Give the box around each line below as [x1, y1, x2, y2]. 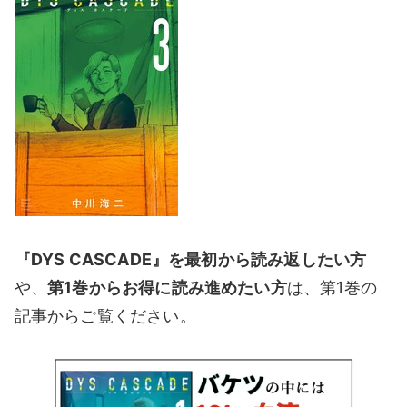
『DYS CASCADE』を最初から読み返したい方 [14, 249, 367, 269]
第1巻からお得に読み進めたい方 [47, 277, 287, 297]
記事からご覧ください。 [14, 305, 196, 325]
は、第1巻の [286, 277, 377, 297]
